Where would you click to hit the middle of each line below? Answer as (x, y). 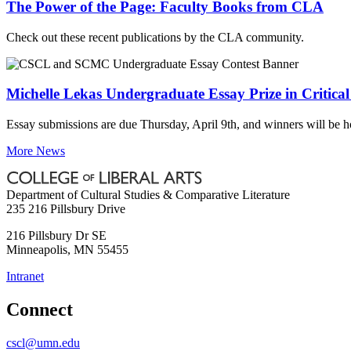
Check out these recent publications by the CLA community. (155, 37)
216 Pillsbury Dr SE (56, 235)
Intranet (25, 276)
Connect (40, 309)
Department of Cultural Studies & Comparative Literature (148, 194)
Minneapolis (37, 249)
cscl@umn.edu (43, 342)
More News (36, 150)
